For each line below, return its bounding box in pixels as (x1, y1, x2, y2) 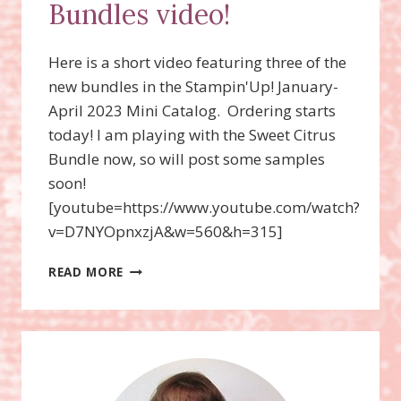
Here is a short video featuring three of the (48, 51, 346, 73)
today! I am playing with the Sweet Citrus (48, 124, 336, 145)
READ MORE (48, 262, 124, 280)
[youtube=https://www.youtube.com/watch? (48, 196, 360, 218)
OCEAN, (123, 333, 173, 351)
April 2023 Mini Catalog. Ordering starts (48, 99, 336, 121)
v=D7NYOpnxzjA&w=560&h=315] (48, 220, 290, 242)
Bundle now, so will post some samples (48, 148, 325, 169)
